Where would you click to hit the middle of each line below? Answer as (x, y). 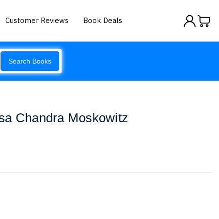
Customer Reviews (37, 20)
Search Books (30, 61)
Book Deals (103, 20)
